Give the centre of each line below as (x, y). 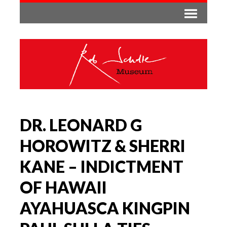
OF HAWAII (63, 187)
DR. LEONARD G (81, 125)
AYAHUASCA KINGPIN (105, 208)
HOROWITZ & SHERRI (103, 145)
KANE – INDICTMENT (102, 166)
